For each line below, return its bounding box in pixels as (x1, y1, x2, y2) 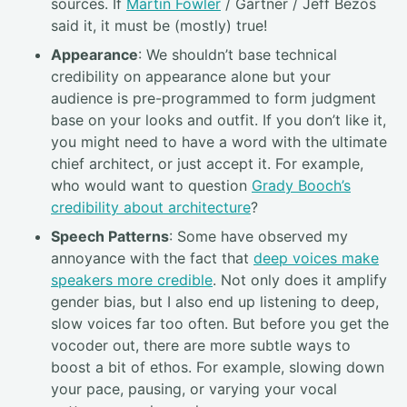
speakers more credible (51, 271, 213, 290)
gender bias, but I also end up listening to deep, (51, 293, 379, 312)
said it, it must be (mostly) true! (51, 16, 267, 35)
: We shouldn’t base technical (138, 45, 337, 65)
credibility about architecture (51, 198, 251, 217)
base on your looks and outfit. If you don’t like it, (51, 111, 386, 130)
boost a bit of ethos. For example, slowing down (51, 358, 384, 377)
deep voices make (253, 249, 379, 268)
